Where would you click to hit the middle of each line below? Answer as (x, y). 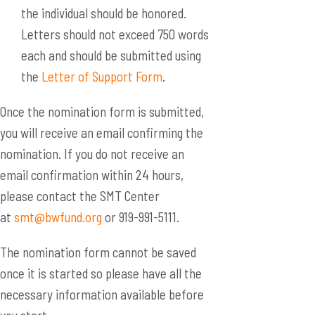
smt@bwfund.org (58, 217)
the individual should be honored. (104, 13)
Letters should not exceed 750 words (115, 34)
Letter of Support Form (102, 76)
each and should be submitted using (111, 55)
